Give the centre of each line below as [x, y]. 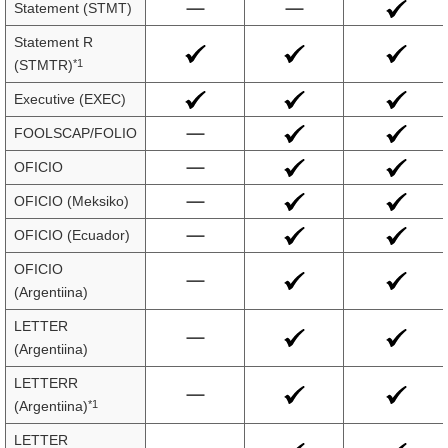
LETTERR [46, 383]
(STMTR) [43, 65]
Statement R [53, 42]
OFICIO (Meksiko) [71, 201]
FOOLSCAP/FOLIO [75, 133]
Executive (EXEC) [70, 99]
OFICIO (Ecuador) [72, 235]
